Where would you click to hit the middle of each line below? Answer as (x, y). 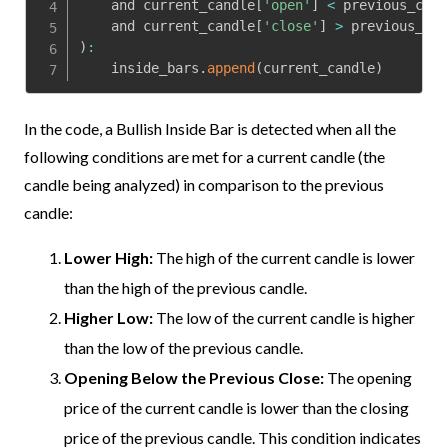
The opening (369, 377)
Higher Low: (108, 317)
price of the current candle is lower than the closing (236, 407)
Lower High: (110, 257)
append (231, 67)
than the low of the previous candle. (183, 347)
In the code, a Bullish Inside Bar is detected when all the (210, 128)
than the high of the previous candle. (185, 287)
